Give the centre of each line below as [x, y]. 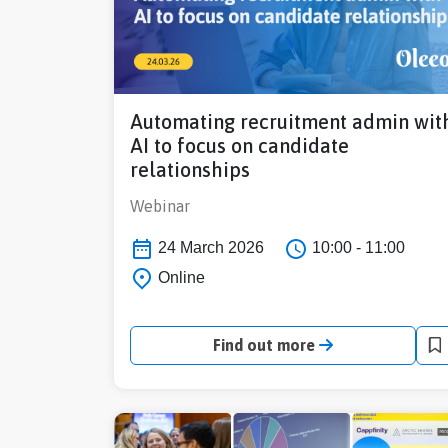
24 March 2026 [209, 247]
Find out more [266, 345]
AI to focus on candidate [239, 145]
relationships [190, 169]
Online [179, 277]
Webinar [160, 205]
